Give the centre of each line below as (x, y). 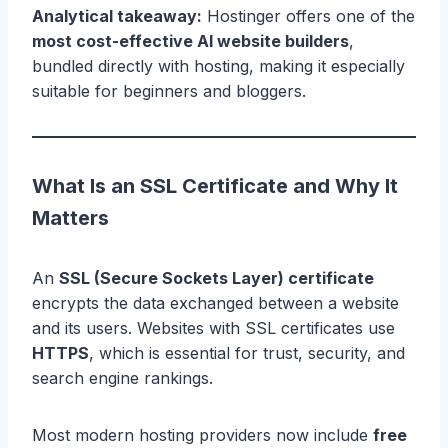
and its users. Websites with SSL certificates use (213, 327)
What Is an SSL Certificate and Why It (215, 185)
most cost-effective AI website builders (190, 40)
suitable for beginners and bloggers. (169, 90)
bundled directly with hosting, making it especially (218, 65)
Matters (70, 217)
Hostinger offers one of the (308, 15)
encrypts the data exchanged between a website (215, 302)
